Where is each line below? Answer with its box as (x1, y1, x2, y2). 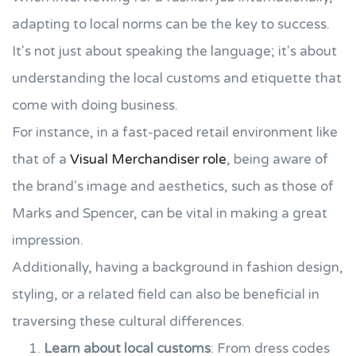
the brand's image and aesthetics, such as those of (12, 178, 334, 195)
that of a (12, 151, 70, 168)
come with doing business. (12, 97, 178, 114)
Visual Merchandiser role (70, 151, 226, 168)
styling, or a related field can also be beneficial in (12, 286, 319, 303)
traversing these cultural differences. (12, 313, 245, 330)
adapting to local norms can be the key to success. (12, 16, 330, 33)
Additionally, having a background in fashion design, (12, 259, 343, 276)
